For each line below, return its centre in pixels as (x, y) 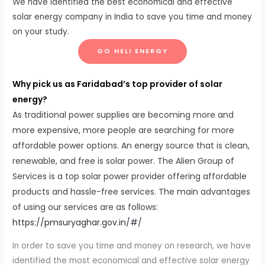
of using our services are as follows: (85, 207)
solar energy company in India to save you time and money (132, 17)
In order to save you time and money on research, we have (132, 245)
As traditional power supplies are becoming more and (123, 114)
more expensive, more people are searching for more (124, 130)
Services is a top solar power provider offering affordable (130, 176)
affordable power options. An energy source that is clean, (131, 145)
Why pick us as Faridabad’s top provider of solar (118, 84)
